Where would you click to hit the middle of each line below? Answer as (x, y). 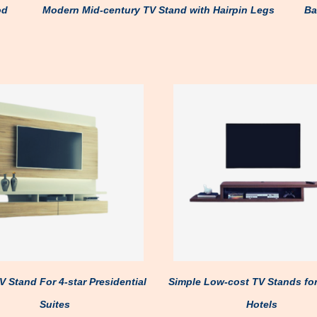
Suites (55, 304)
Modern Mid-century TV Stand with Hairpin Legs (158, 10)
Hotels (262, 304)
